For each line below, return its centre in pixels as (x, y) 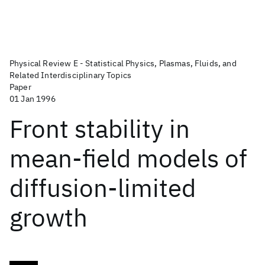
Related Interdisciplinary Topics (71, 75)
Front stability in (100, 129)
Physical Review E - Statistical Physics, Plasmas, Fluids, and (123, 63)
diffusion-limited (103, 188)
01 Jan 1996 (33, 99)
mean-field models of (128, 158)
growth (49, 217)
